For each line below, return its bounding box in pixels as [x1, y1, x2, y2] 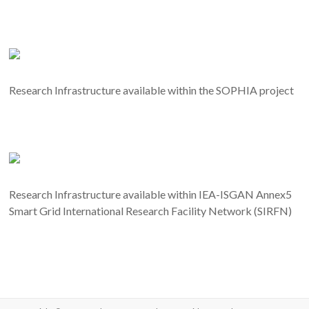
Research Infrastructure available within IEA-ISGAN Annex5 [9, 187, 292, 201]
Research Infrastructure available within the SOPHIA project [9, 83, 295, 97]
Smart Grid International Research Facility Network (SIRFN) [9, 203, 292, 217]
